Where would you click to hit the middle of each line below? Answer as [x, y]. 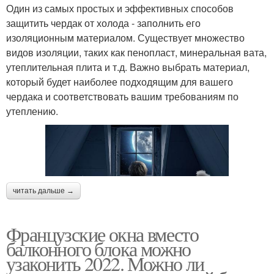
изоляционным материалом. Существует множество [125, 38]
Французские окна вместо [102, 234]
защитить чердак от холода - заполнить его [103, 23]
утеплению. [32, 111]
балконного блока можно [98, 249]
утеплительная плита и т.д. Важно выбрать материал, [128, 67]
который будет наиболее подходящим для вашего [120, 82]
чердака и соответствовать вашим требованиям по [122, 97]
